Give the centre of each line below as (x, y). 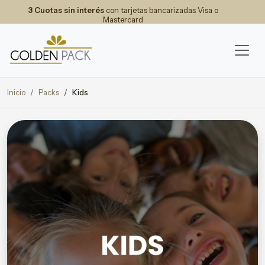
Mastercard (123, 20)
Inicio (16, 92)
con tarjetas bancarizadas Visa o (161, 10)
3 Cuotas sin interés (66, 10)
